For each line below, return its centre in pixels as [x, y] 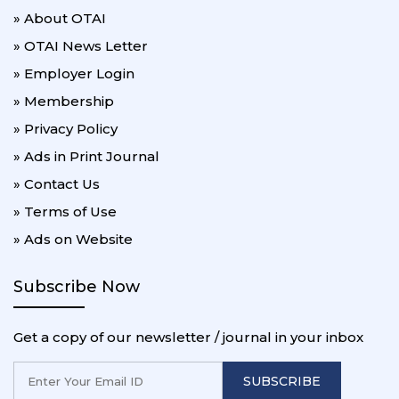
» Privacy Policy [65, 128]
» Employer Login [74, 73]
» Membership [64, 101]
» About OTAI [60, 18]
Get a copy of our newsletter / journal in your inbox [188, 337]
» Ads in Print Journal [86, 156]
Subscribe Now [77, 286]
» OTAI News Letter [81, 45]
